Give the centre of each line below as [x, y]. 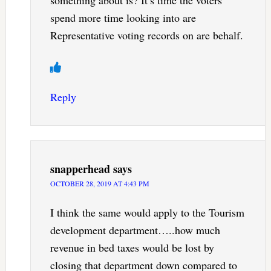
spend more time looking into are [123, 17]
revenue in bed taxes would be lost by [132, 247]
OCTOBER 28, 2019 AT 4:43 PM [100, 183]
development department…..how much [135, 230]
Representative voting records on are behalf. [146, 35]
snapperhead [80, 168]
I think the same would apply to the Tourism [147, 212]
